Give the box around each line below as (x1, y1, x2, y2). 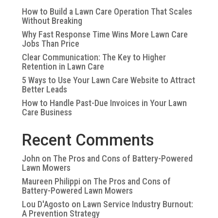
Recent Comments (21, 130, 154, 149)
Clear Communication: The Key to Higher (21, 52, 166, 62)
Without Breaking (21, 15, 82, 26)
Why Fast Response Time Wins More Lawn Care (21, 29, 188, 39)
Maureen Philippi (21, 176, 80, 186)
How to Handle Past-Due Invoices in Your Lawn (21, 97, 187, 108)
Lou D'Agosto (21, 199, 70, 209)
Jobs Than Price (21, 38, 79, 49)
